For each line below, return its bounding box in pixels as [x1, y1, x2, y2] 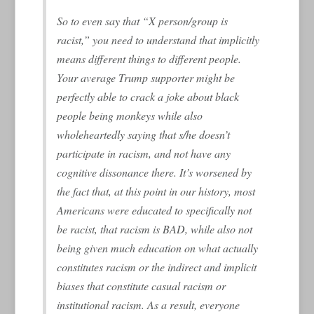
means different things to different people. [57, 50, 242, 66]
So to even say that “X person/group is [57, 13, 228, 28]
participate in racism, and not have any [57, 145, 231, 161]
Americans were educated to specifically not [57, 202, 252, 217]
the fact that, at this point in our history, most [57, 183, 256, 198]
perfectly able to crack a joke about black [57, 88, 240, 104]
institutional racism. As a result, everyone [57, 296, 240, 312]
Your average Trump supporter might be [57, 69, 235, 85]
